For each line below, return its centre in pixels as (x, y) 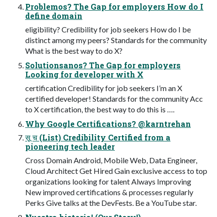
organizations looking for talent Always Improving (108, 182)
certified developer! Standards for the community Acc (114, 99)
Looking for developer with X (84, 75)
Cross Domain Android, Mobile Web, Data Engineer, (111, 160)
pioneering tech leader (70, 147)
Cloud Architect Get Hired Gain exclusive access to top (116, 171)
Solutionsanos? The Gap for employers (103, 65)
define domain (54, 16)
